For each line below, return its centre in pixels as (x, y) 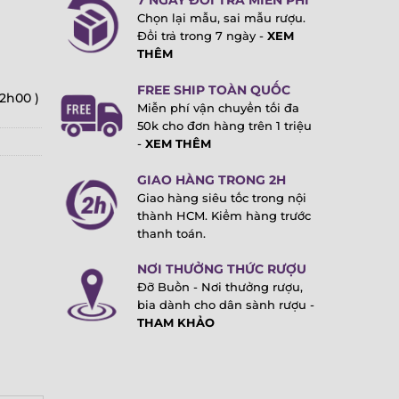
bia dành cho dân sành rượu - (226, 305)
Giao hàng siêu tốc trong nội (222, 198)
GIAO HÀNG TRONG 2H (212, 179)
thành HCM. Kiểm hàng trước (224, 216)
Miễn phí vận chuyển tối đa (219, 108)
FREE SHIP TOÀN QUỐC (214, 90)
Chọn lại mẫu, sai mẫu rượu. (222, 19)
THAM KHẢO (176, 323)
